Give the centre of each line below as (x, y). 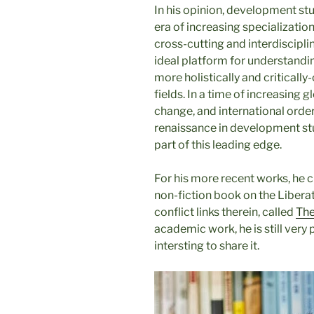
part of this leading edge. (218, 144)
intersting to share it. (207, 245)
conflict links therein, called (225, 212)
